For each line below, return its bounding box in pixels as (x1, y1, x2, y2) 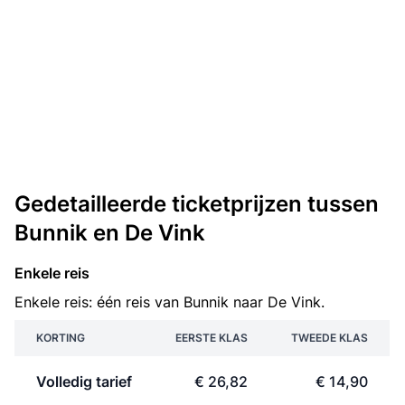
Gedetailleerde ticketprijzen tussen (14, 191, 379, 217)
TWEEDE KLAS (291, 331, 368, 344)
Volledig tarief (36, 372, 132, 391)
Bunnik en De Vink (14, 220, 205, 246)
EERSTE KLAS (175, 331, 248, 344)
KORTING (36, 331, 85, 344)
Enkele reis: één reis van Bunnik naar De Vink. (14, 293, 325, 311)
